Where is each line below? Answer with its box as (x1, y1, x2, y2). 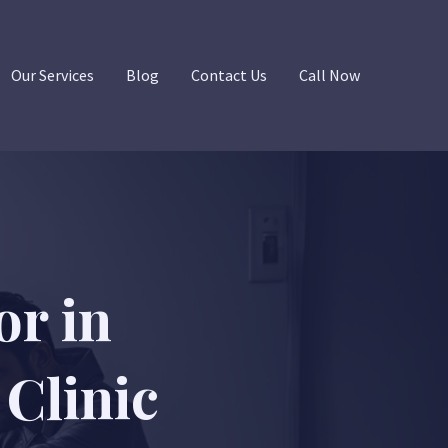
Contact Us (191, 65, 267, 85)
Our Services (11, 65, 94, 85)
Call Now (299, 65, 360, 85)
